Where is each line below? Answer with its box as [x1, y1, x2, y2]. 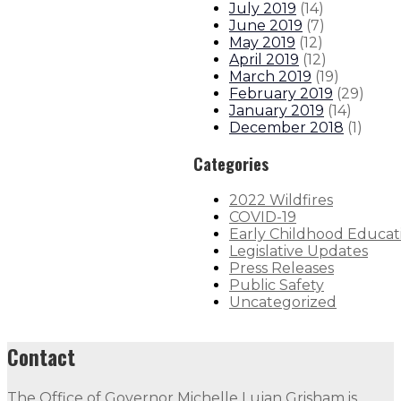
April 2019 [229, 51, 299, 69]
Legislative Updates [229, 243, 368, 260]
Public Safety [229, 277, 324, 294]
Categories [193, 152, 269, 176]
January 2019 [229, 102, 324, 120]
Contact [7, 342, 75, 373]
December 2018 [229, 119, 344, 137]
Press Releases [229, 260, 334, 277]
